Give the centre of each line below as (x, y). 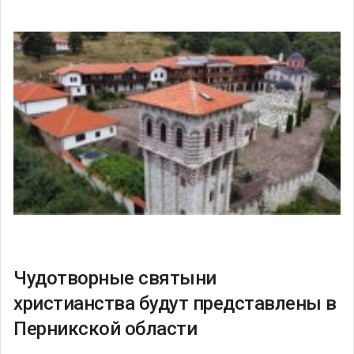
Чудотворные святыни (115, 278)
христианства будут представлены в (175, 303)
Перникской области (105, 328)
